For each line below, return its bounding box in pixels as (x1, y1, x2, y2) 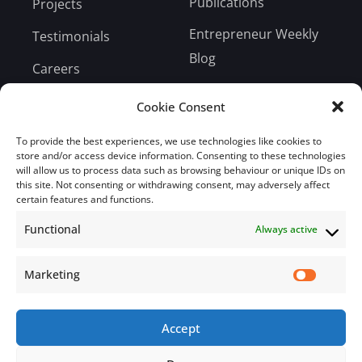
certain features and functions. (16, 192, 154, 206)
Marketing (24, 267, 80, 282)
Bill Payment (32, 92, 107, 110)
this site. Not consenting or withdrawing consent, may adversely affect (16, 178, 330, 192)
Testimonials (32, 27, 110, 45)
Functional (24, 221, 81, 237)
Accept (162, 319, 200, 336)
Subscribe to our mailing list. (24, 228, 198, 246)
